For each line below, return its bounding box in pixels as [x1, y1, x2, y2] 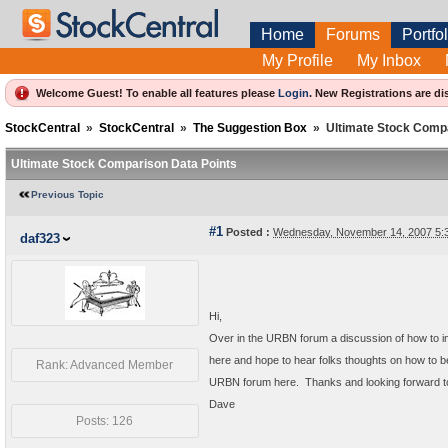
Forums [326, 26, 380, 43]
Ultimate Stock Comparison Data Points [11, 157, 237, 171]
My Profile [262, 52, 333, 69]
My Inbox [357, 52, 421, 69]
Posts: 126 [76, 414, 134, 428]
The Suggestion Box [193, 121, 307, 135]
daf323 [20, 231, 60, 246]
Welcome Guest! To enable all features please [36, 87, 278, 99]
